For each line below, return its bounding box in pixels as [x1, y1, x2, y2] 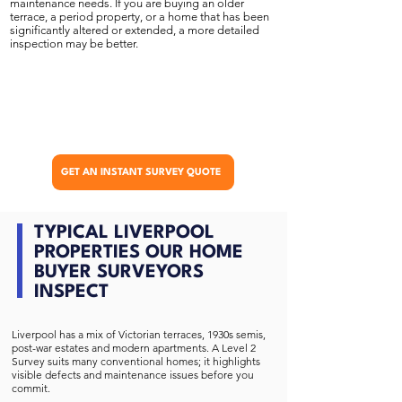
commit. [12, 381, 50, 395]
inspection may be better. [10, 37, 138, 50]
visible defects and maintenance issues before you [12, 368, 254, 381]
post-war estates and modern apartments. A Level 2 [12, 341, 256, 354]
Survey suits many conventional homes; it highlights [12, 354, 260, 368]
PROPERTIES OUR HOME [34, 244, 243, 262]
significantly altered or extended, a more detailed [10, 23, 259, 37]
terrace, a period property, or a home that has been [10, 10, 269, 23]
